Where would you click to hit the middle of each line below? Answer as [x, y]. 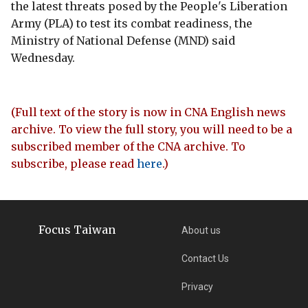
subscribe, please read [74, 163]
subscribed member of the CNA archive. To [128, 146]
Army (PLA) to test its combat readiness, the [132, 23]
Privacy [198, 286]
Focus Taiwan [77, 229]
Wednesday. [43, 57]
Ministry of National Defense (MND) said [123, 40]
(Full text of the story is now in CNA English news [148, 112]
